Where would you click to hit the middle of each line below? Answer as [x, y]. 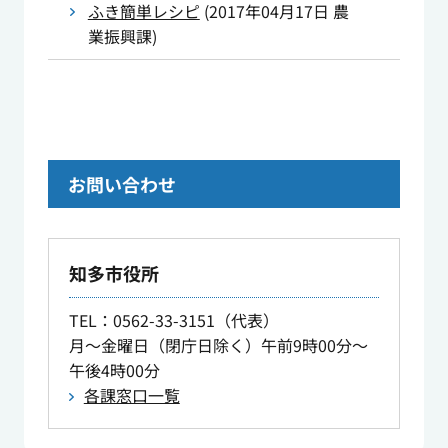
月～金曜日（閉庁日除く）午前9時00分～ [218, 345]
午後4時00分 [114, 370]
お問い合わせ [121, 184]
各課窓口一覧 [131, 395]
